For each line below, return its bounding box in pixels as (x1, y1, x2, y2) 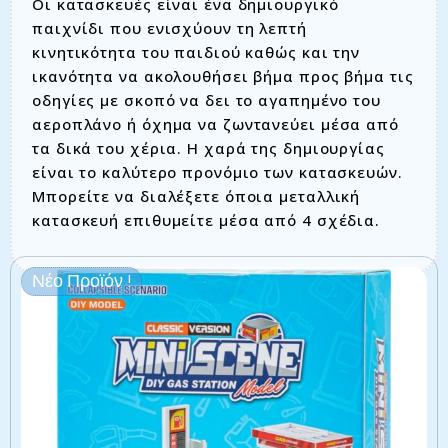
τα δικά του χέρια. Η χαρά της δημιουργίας (32, 138, 385, 159)
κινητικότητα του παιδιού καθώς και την (32, 42, 361, 63)
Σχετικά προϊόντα (80, 275, 368, 296)
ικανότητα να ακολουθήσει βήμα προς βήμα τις (32, 66, 414, 87)
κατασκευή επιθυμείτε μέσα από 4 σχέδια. (32, 210, 381, 231)
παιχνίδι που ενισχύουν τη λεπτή (32, 18, 307, 39)
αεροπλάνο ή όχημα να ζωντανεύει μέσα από (32, 114, 399, 135)
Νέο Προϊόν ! (32, 272, 131, 292)
